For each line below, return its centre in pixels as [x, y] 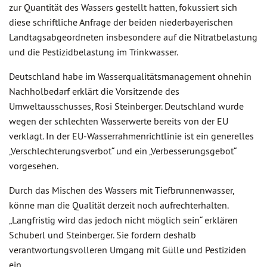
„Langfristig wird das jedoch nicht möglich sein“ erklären [123, 220]
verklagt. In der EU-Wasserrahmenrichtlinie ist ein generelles [131, 136]
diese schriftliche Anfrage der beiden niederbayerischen [121, 22]
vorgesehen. [34, 166]
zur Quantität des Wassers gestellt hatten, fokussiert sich [123, 7]
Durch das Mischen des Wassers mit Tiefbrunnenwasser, [121, 190]
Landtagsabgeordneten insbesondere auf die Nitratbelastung [133, 37]
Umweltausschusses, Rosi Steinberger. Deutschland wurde [126, 106]
